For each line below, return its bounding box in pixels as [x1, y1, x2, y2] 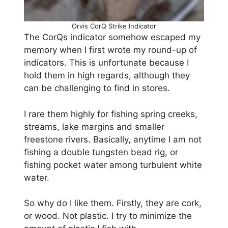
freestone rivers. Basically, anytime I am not [24, 134, 202, 145]
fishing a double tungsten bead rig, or [24, 147, 178, 157]
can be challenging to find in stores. [24, 83, 170, 94]
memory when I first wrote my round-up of [24, 45, 197, 55]
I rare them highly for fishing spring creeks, [24, 108, 197, 119]
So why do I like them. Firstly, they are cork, [24, 198, 202, 209]
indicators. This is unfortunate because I [24, 58, 189, 68]
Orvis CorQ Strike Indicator [72, 22, 156, 31]
